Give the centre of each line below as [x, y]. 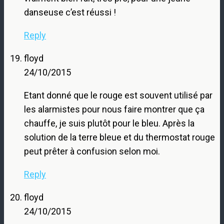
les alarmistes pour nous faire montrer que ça [114, 109]
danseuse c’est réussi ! [70, 12]
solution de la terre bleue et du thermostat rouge [119, 137]
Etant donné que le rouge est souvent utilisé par [118, 95]
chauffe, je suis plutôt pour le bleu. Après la [109, 123]
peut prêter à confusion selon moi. [92, 151]
